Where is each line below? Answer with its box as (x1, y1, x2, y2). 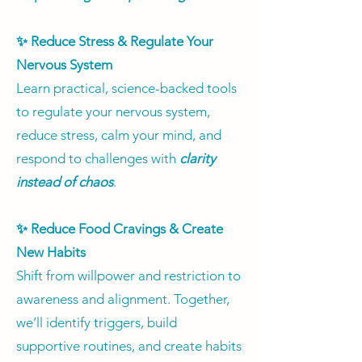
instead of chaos (16, 174, 113, 191)
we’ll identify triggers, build (16, 314, 177, 331)
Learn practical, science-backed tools (16, 80, 237, 97)
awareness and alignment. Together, (16, 291, 229, 308)
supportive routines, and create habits (16, 338, 242, 355)
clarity (179, 150, 216, 167)
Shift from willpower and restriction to (16, 267, 241, 284)
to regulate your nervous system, (16, 103, 210, 120)
